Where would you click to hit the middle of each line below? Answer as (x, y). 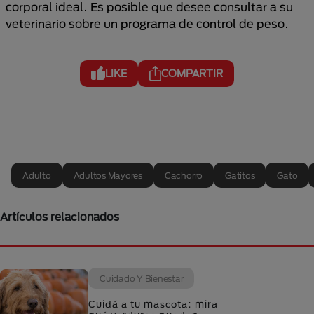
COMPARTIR (192, 73)
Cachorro (184, 175)
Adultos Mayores (108, 175)
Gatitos (240, 175)
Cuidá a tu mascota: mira (153, 304)
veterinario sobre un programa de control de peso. (147, 23)
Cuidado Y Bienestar (142, 278)
